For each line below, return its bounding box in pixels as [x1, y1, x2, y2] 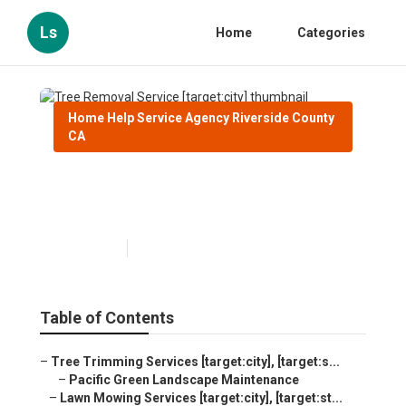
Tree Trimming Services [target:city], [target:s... [51, 354, 340, 370]
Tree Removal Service [53, 169, 270, 195]
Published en [53, 242, 118, 256]
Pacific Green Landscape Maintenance [69, 372, 299, 388]
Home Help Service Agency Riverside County [68, 111, 334, 125]
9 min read [137, 242, 190, 256]
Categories [297, 25, 365, 40]
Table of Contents [40, 308, 174, 328]
